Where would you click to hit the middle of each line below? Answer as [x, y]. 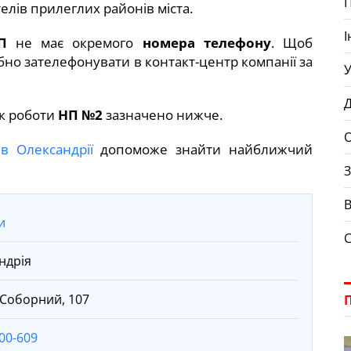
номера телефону [206, 42]
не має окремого [74, 42]
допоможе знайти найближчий [203, 149]
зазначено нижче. [163, 114]
